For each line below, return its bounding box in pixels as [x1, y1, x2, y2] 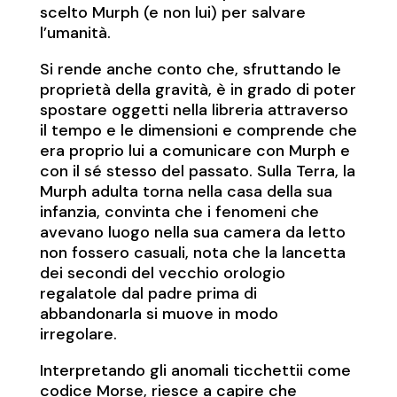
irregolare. [39, 323, 117, 346]
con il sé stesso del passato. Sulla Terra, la [39, 160, 355, 183]
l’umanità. [39, 22, 111, 44]
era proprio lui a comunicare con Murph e [39, 140, 350, 162]
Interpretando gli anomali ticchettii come [39, 360, 351, 382]
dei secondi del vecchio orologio [39, 262, 285, 284]
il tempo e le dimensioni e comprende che [39, 120, 357, 142]
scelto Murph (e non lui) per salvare [39, 2, 306, 24]
